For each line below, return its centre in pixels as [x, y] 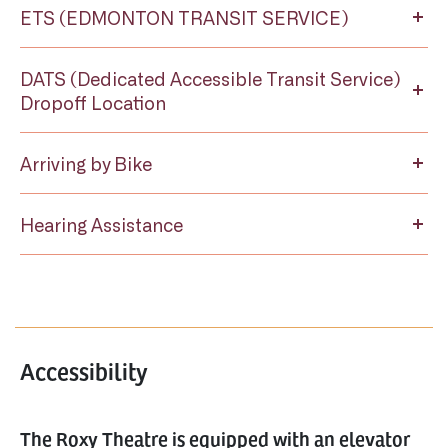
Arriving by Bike [86, 163]
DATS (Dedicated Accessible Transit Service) [210, 78]
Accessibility [84, 370]
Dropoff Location [93, 102]
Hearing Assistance [101, 224]
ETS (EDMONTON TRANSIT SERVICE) [184, 17]
